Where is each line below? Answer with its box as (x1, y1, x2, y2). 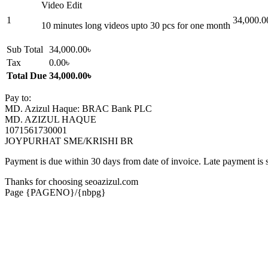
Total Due (7, 70, 47, 81)
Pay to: (5, 92, 31, 103)
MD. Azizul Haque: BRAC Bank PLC (5, 103, 152, 114)
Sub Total (7, 44, 43, 54)
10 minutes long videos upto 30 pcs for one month (41, 20, 230, 31)
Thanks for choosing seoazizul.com (5, 176, 138, 187)
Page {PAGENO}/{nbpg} (5, 187, 106, 197)
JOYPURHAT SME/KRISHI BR (5, 135, 133, 146)
